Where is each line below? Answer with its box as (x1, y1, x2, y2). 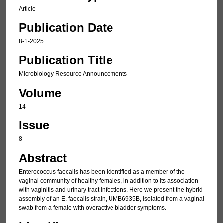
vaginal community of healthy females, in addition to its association (18, 177, 198, 184)
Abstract (18, 151, 67, 165)
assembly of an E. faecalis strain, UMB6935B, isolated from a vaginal (18, 195, 204, 202)
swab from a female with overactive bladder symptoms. (18, 204, 166, 211)
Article (18, 5, 36, 12)
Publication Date (18, 21, 113, 35)
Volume (18, 86, 61, 100)
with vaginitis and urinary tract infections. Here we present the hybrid (18, 186, 203, 193)
